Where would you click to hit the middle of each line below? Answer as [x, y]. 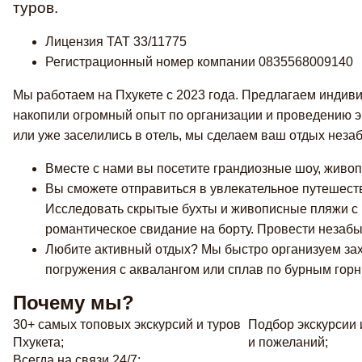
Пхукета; [38, 342]
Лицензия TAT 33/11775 [116, 42]
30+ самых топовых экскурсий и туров [127, 324]
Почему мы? [74, 303]
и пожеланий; [288, 342]
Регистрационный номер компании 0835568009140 [199, 62]
